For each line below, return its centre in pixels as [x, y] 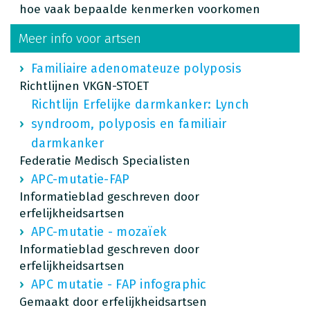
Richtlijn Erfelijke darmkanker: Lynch [140, 104]
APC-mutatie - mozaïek [99, 231]
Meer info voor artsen [80, 38]
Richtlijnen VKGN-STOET [84, 86]
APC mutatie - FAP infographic [119, 284]
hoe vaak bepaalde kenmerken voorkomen [140, 9]
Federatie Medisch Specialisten [105, 161]
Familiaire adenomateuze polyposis [136, 68]
